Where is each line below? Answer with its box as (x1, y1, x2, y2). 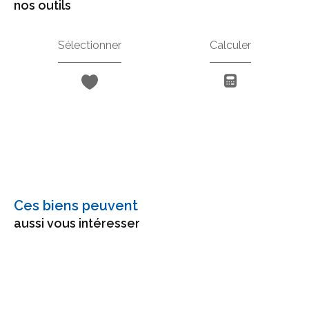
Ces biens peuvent (23, 197, 138, 215)
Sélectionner (58, 39, 121, 52)
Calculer (210, 39, 251, 52)
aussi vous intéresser (14, 216, 140, 231)
